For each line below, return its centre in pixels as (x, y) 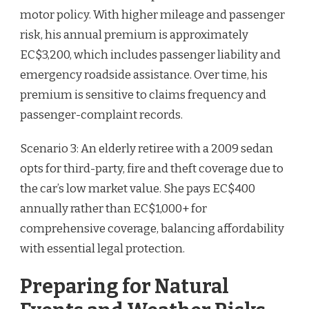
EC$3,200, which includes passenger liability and (150, 54)
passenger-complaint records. (101, 114)
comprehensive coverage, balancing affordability (152, 228)
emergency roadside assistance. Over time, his (144, 74)
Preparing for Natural (124, 287)
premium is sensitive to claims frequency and (143, 94)
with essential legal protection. (102, 248)
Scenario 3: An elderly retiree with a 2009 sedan (147, 148)
